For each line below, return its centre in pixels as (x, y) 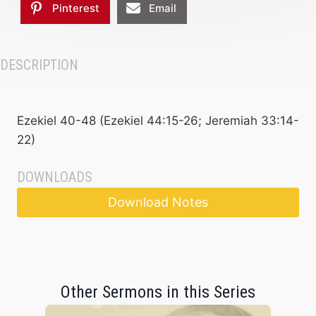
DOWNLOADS (55, 177)
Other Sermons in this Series (158, 292)
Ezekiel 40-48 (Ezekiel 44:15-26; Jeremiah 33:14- (158, 121)
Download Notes (158, 202)
